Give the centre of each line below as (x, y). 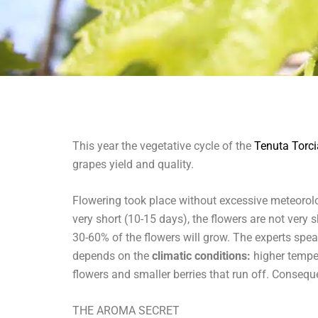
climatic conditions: (201, 256)
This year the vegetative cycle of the (163, 146)
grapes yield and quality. (133, 164)
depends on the (112, 256)
